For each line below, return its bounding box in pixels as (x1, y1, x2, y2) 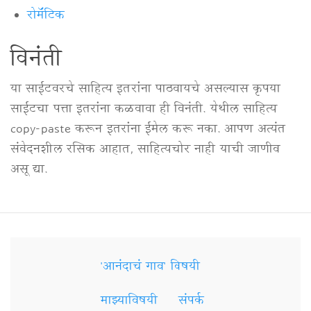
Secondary (24, 260, 123, 296)
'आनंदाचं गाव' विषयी (100, 258, 200, 278)
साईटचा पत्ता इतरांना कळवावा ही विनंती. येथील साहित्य (10, 100, 278, 120)
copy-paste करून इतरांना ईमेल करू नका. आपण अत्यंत (10, 120, 285, 140)
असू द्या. (10, 160, 48, 180)
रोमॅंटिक (27, 6, 65, 26)
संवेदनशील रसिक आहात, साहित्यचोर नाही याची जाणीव (10, 140, 280, 160)
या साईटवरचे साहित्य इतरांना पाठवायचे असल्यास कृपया (10, 80, 281, 100)
